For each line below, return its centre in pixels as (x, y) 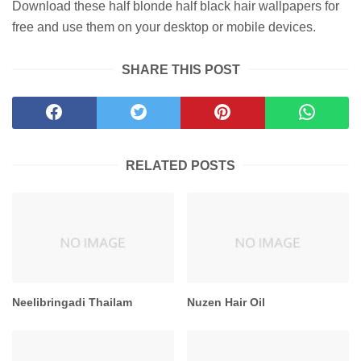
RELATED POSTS (180, 165)
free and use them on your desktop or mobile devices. (164, 27)
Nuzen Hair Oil (226, 303)
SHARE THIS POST (180, 69)
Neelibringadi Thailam (72, 303)
